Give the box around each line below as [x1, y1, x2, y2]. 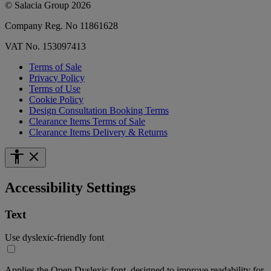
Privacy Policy [29, 72, 85, 83]
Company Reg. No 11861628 [5, 20, 118, 31]
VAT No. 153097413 [5, 41, 86, 51]
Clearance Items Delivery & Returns [29, 126, 168, 137]
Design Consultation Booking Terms [29, 105, 169, 116]
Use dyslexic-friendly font [5, 232, 104, 243]
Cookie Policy [29, 94, 83, 105]
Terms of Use [29, 83, 80, 94]
